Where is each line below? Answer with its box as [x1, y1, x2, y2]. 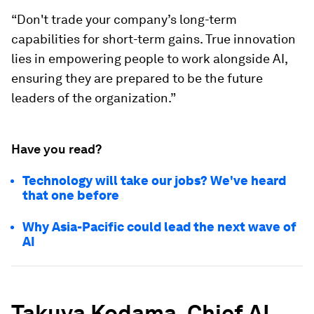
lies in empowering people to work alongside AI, [11, 51, 287, 66]
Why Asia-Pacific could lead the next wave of [22, 219, 296, 234]
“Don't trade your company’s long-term [11, 12, 237, 27]
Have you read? [11, 142, 102, 156]
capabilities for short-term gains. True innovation [11, 32, 296, 46]
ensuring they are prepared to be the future [11, 71, 263, 86]
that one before [22, 188, 119, 203]
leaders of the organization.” [11, 90, 176, 105]
